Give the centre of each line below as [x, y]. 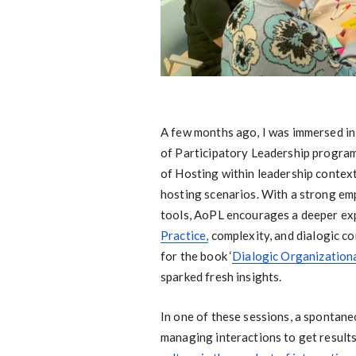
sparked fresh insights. [221, 276]
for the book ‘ [197, 255]
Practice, [185, 235]
